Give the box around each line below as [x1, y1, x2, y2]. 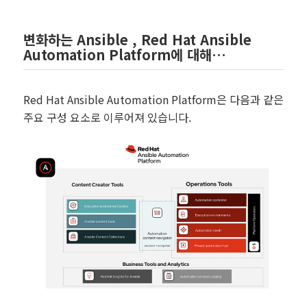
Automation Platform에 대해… [23, 45, 226, 65]
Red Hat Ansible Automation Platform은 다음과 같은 [23, 91, 284, 108]
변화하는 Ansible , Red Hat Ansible [23, 29, 251, 50]
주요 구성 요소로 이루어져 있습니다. [23, 109, 191, 126]
